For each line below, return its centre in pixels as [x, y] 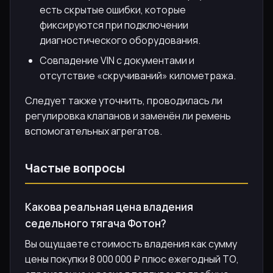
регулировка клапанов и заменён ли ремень [128, 115]
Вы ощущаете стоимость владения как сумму [131, 243]
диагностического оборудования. [120, 40]
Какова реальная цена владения [109, 207]
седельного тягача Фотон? [96, 223]
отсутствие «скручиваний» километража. [138, 75]
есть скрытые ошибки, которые [113, 9]
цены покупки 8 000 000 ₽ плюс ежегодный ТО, [132, 259]
